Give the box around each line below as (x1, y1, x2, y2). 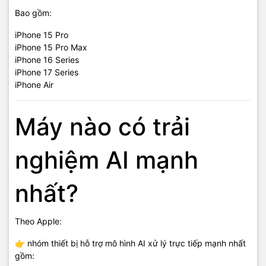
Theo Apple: (15, 216, 62, 226)
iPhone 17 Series (15, 67, 78, 77)
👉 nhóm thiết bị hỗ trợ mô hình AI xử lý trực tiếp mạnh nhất (15, 238, 246, 248)
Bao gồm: (15, 8, 52, 18)
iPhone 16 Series (15, 55, 79, 65)
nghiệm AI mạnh (15, 145, 198, 175)
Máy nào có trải (15, 112, 190, 141)
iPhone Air (15, 80, 53, 90)
